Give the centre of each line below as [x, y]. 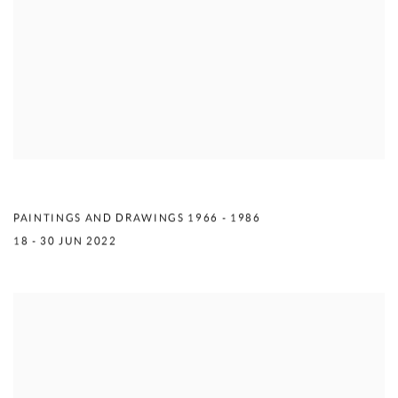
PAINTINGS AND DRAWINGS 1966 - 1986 [137, 218]
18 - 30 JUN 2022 [65, 241]
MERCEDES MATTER [98, 187]
